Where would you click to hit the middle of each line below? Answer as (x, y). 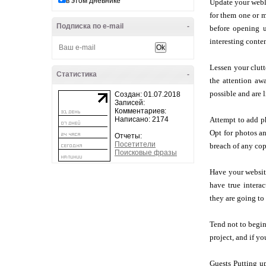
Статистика (77, 74)
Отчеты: (128, 136)
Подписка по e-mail (90, 26)
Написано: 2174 (142, 119)
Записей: (130, 103)
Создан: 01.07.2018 (148, 94)
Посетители (135, 144)
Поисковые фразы (146, 153)
